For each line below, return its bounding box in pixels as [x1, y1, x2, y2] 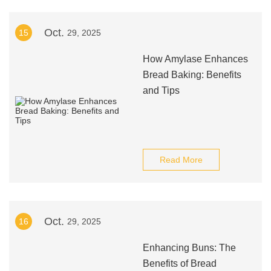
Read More [159, 155, 203, 165]
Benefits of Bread [142, 258, 217, 269]
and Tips [142, 85, 180, 96]
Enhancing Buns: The [142, 243, 236, 253]
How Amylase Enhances [142, 54, 248, 64]
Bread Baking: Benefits [142, 70, 241, 80]
